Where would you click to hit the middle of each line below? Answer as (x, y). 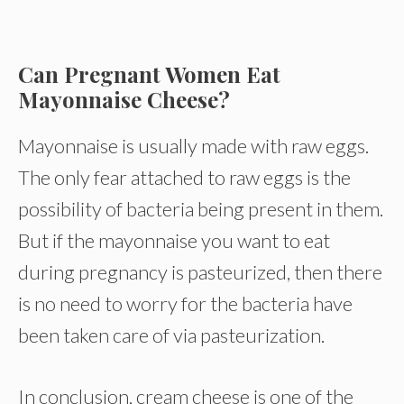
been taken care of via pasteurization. (171, 335)
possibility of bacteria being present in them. (201, 209)
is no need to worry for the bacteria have (185, 303)
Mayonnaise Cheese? (124, 99)
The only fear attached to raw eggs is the (184, 177)
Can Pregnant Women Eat (149, 74)
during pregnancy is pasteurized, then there (200, 272)
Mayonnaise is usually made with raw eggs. (193, 146)
